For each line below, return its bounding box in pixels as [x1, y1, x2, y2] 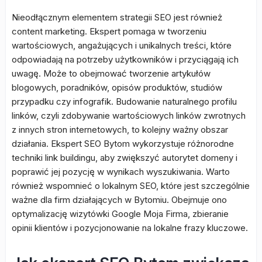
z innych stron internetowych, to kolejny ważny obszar [12, 124, 228, 135]
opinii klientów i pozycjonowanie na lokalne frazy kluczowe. [12, 222, 248, 233]
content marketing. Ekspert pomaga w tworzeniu [12, 26, 206, 37]
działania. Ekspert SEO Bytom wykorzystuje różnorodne [12, 138, 234, 149]
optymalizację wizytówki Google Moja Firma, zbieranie [12, 208, 229, 219]
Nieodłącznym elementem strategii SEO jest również [12, 12, 222, 23]
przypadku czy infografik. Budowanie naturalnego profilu [12, 96, 237, 107]
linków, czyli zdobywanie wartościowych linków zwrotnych [12, 110, 246, 121]
